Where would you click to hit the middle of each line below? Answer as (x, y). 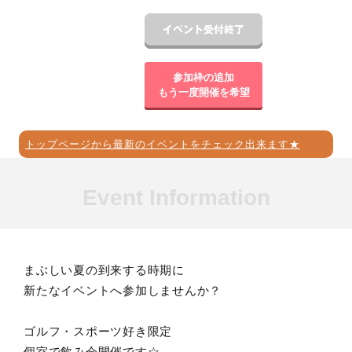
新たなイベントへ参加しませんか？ (123, 290)
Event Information (176, 198)
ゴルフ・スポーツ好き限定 (98, 331)
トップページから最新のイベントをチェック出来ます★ (163, 144)
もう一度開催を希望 (203, 92)
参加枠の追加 (203, 77)
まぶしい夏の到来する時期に (104, 270)
